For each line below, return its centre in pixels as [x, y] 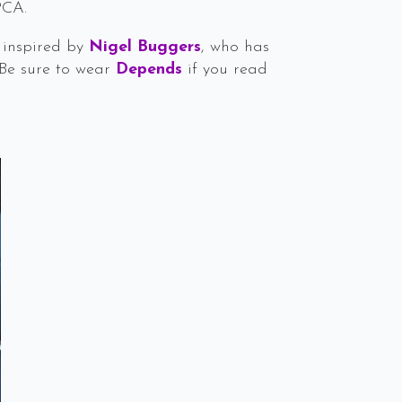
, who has [235, 47]
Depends [149, 70]
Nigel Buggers [145, 47]
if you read [225, 70]
